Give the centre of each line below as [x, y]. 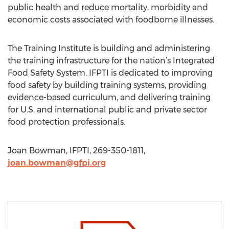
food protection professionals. [66, 122]
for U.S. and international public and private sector [107, 110]
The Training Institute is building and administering [109, 48]
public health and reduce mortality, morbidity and [108, 7]
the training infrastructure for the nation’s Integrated [111, 61]
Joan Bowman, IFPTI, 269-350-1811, [76, 151]
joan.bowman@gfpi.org [57, 163]
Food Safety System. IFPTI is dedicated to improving [110, 73]
